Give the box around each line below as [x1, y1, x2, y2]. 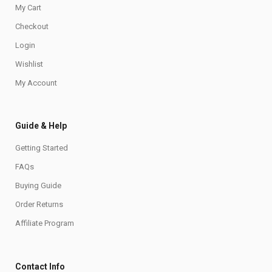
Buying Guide [15, 180, 61, 190]
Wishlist [15, 59, 43, 69]
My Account [15, 78, 57, 87]
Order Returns [15, 199, 63, 209]
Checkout [15, 21, 49, 31]
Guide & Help [15, 120, 67, 131]
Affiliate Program [15, 218, 74, 228]
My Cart [15, 2, 41, 12]
